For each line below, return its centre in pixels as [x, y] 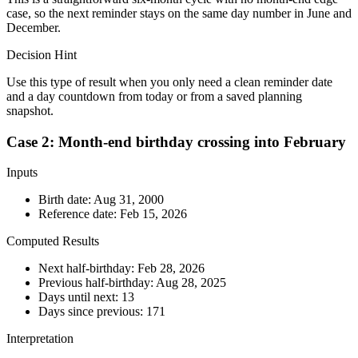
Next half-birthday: [88, 268]
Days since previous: [91, 312]
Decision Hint [42, 55]
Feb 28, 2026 [171, 268]
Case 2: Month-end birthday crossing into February [176, 141]
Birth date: [66, 200]
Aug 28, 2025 [191, 283]
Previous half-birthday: [97, 283]
